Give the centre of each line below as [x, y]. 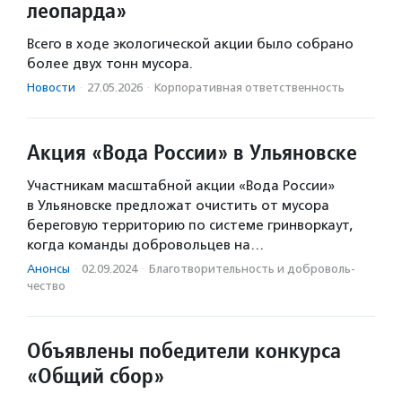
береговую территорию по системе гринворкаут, [190, 225]
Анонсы [48, 269]
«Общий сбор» [96, 376]
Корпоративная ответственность [249, 87]
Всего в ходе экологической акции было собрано [190, 44]
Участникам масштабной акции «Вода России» [181, 186]
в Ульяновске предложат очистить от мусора [178, 205]
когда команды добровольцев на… [145, 245]
